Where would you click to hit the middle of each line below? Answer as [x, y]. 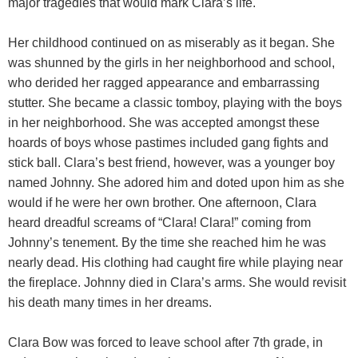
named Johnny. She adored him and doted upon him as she [176, 183]
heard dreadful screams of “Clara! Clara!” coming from [159, 223]
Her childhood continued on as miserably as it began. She [171, 43]
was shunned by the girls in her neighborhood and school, [171, 63]
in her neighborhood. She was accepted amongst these [164, 123]
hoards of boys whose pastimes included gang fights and [168, 143]
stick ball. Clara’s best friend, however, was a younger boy [171, 163]
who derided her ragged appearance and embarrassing [164, 83]
